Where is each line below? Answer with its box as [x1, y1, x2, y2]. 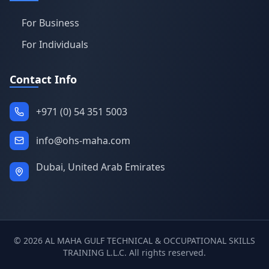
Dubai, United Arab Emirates [36, 160, 165, 174]
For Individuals [22, 38, 88, 51]
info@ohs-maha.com [36, 134, 130, 147]
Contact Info [10, 72, 77, 86]
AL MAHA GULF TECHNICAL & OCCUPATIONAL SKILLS [43, 235, 255, 246]
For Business [22, 16, 79, 29]
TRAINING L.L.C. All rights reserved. [63, 247, 206, 258]
